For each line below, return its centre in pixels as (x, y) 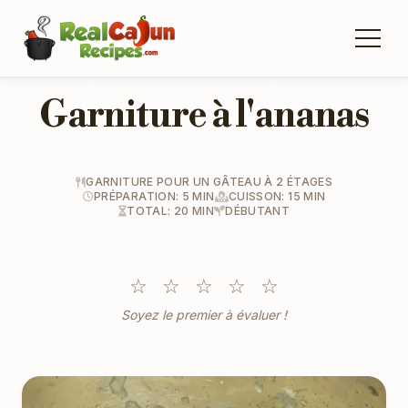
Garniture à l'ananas (204, 116)
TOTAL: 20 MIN (170, 211)
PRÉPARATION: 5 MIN (154, 196)
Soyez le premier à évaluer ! (204, 315)
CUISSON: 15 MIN (277, 196)
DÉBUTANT (258, 211)
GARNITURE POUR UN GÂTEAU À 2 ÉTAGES (209, 182)
